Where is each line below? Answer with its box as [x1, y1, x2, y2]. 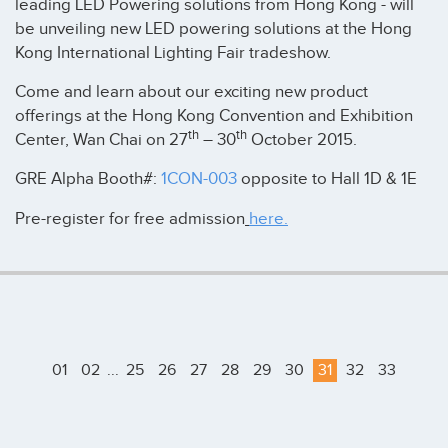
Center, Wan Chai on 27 [15, 130, 188, 151]
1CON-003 [161, 169, 241, 190]
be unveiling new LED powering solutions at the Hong [15, 18, 412, 39]
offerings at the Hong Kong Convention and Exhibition [15, 106, 413, 127]
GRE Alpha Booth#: [15, 169, 161, 190]
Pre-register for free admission [15, 208, 245, 229]
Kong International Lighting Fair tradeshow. [15, 42, 331, 63]
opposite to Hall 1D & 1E [241, 169, 417, 190]
